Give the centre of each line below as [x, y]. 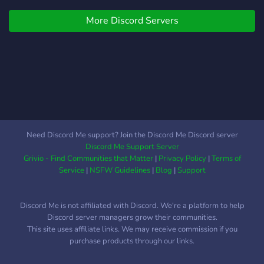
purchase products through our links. [132, 241]
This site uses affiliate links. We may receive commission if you [132, 229]
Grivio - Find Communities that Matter [88, 159]
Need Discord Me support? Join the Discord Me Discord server [132, 135]
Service [71, 170]
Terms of [226, 159]
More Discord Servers [132, 21]
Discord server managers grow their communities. [132, 217]
